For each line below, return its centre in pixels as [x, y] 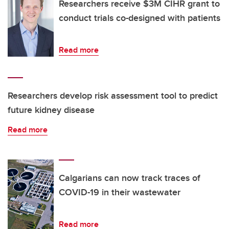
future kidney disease [51, 110]
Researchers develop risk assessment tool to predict [113, 96]
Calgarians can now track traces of [130, 178]
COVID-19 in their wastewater [120, 192]
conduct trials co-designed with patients [140, 18]
